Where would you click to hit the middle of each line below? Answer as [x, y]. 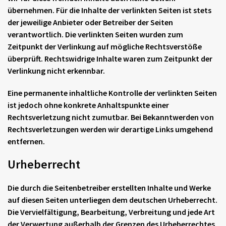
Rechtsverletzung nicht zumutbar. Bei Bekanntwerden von [111, 117]
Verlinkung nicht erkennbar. [56, 71]
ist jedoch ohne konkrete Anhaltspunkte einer [88, 105]
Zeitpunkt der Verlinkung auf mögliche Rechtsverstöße [105, 46]
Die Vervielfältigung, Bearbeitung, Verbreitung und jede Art [111, 212]
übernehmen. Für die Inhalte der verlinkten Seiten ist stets [109, 10]
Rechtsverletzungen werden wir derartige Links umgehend [110, 129]
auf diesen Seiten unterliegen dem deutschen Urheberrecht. [112, 200]
